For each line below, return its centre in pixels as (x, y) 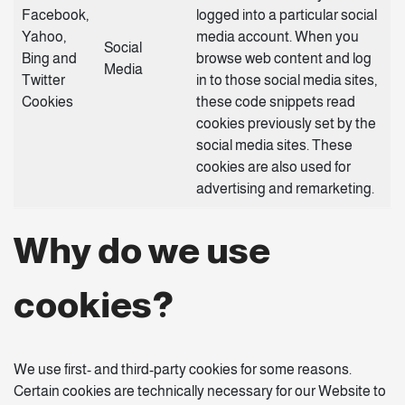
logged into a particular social (287, 15)
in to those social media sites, (287, 80)
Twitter (43, 80)
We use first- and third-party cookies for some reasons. (183, 369)
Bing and (49, 58)
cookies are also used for (273, 167)
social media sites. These (274, 145)
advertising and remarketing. (285, 188)
